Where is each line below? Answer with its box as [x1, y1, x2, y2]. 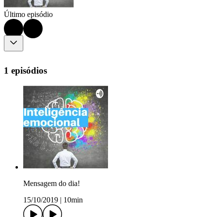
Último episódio [4, 10, 53, 19]
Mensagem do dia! [23, 179, 80, 188]
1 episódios [4, 65, 47, 76]
